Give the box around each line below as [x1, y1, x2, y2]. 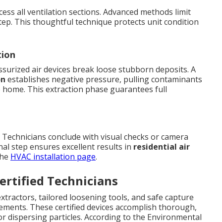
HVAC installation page [10, 151, 96, 162]
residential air [133, 141, 190, 152]
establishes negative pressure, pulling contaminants [5, 73, 202, 85]
